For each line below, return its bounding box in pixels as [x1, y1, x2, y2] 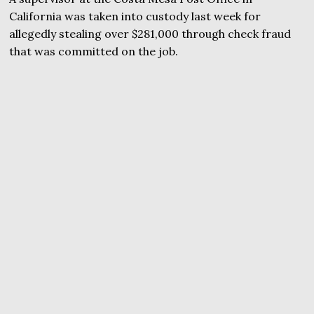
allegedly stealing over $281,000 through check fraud [9, 26, 292, 41]
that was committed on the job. [9, 43, 179, 58]
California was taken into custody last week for [9, 8, 261, 23]
